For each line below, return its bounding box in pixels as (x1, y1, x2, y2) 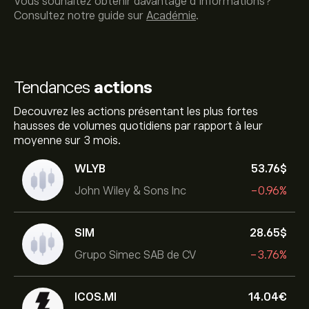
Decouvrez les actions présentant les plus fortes (14, 106, 258, 118)
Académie (146, 10, 196, 22)
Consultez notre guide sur (14, 10, 146, 22)
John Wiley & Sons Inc (74, 184, 186, 197)
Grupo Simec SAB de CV (74, 248, 197, 261)
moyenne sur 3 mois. (14, 134, 121, 147)
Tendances (14, 78, 94, 97)
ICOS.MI (74, 290, 117, 303)
